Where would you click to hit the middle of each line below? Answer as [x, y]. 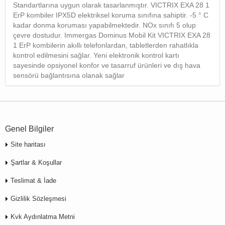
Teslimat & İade [33, 181]
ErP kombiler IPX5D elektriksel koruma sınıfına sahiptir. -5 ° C [111, 15]
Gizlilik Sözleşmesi [38, 199]
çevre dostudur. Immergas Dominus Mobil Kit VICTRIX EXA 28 [112, 35]
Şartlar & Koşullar [36, 163]
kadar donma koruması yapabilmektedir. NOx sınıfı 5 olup [104, 25]
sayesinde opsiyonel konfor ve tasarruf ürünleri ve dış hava [107, 65]
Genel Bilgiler [29, 129]
